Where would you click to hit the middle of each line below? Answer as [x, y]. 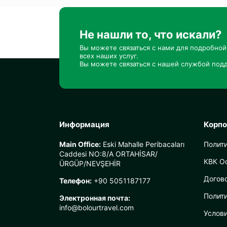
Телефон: [75, 181]
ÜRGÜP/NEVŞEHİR [90, 163]
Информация [84, 124]
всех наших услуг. [109, 56]
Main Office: [80, 144]
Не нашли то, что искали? [150, 34]
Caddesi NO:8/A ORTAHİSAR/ [108, 154]
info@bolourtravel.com [97, 207]
